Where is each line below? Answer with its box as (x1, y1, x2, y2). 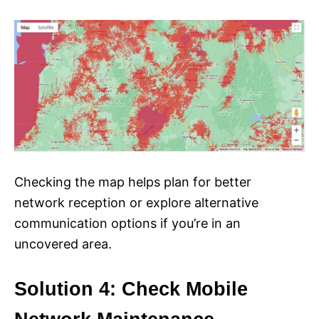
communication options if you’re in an (14, 215, 241, 231)
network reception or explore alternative (14, 194, 258, 210)
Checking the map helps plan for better (14, 174, 251, 189)
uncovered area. (14, 236, 112, 251)
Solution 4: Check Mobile (14, 278, 248, 300)
